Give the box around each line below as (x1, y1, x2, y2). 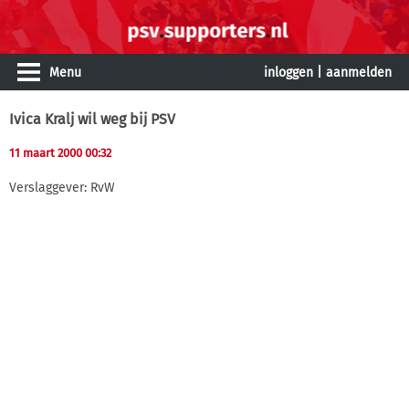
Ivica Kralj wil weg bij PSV (9, 110, 175, 128)
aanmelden (326, 65, 392, 80)
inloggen (264, 65, 313, 80)
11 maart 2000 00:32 (9, 146, 111, 160)
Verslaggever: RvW (9, 179, 115, 195)
